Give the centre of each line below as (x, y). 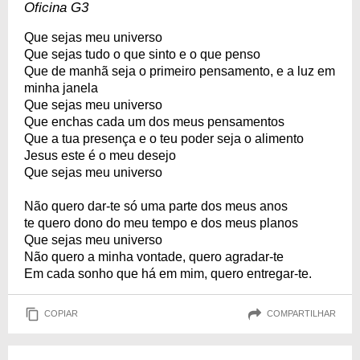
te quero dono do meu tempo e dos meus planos (161, 223)
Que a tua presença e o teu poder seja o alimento (164, 138)
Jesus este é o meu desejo (100, 155)
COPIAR (61, 314)
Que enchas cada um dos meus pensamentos (154, 121)
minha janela (61, 88)
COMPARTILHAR (301, 314)
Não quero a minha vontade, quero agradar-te (154, 256)
